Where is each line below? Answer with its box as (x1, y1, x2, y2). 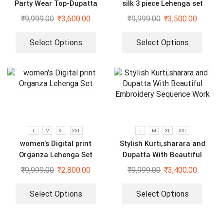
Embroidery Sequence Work (116, 162, 209, 171)
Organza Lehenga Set (19, 150, 92, 160)
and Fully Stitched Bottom (11, 10, 101, 19)
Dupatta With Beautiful (123, 150, 202, 160)
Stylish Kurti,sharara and (119, 139, 205, 148)
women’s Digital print (20, 139, 91, 148)
